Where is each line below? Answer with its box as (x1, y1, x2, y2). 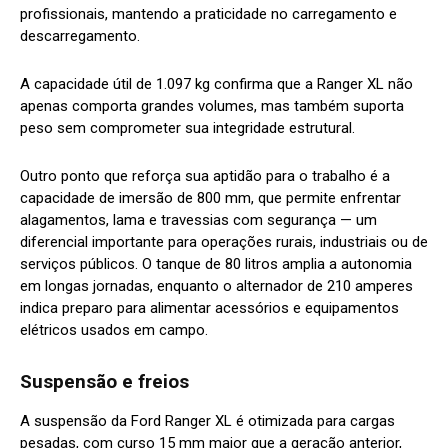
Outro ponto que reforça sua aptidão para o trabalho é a (20, 167, 390, 186)
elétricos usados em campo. (20, 321, 208, 340)
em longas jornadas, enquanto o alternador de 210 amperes (20, 277, 413, 296)
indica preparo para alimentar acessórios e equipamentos (20, 299, 399, 318)
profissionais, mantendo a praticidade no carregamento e (20, 5, 397, 24)
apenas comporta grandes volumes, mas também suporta (20, 97, 404, 116)
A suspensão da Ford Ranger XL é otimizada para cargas (20, 412, 395, 431)
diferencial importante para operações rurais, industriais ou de (20, 233, 428, 252)
